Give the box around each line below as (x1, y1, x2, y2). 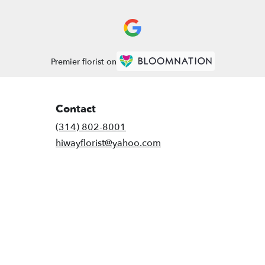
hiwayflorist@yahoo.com (56, 137, 161, 150)
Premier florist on (50, 56, 117, 67)
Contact (56, 102, 96, 117)
